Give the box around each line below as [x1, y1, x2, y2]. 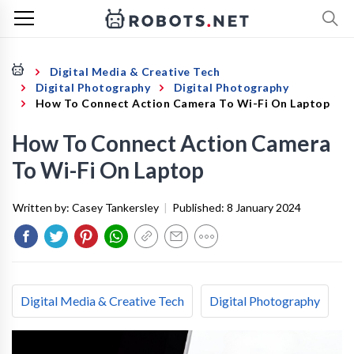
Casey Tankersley [72, 201, 159, 214]
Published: [172, 201, 227, 214]
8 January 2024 [227, 201, 301, 214]
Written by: [13, 201, 72, 214]
